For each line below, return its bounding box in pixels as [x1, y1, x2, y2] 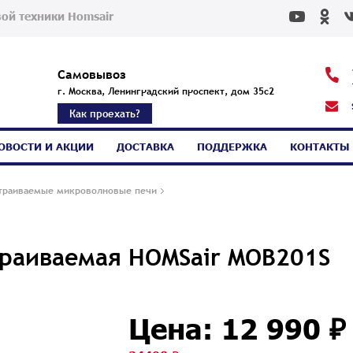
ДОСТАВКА [116, 140, 174, 153]
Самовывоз [57, 65, 126, 83]
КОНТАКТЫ [289, 140, 349, 153]
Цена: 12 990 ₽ [128, 310, 346, 345]
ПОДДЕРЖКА [196, 140, 267, 153]
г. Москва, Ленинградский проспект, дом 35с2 [57, 84, 274, 98]
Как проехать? [69, 106, 140, 121]
